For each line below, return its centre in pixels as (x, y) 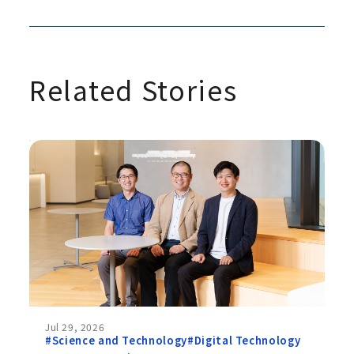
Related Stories (134, 89)
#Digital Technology (244, 340)
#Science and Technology (116, 340)
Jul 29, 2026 (75, 326)
